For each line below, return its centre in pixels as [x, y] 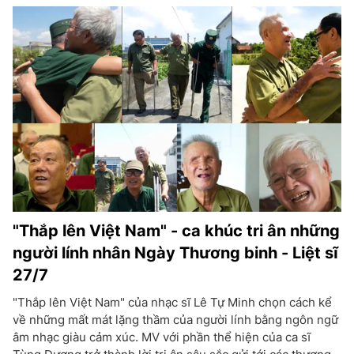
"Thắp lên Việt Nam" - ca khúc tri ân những [176, 231]
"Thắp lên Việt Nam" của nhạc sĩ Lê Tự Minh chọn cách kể [172, 302]
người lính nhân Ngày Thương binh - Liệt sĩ [175, 253]
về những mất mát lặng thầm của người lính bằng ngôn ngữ [175, 320]
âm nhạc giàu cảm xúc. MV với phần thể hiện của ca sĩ [162, 337]
